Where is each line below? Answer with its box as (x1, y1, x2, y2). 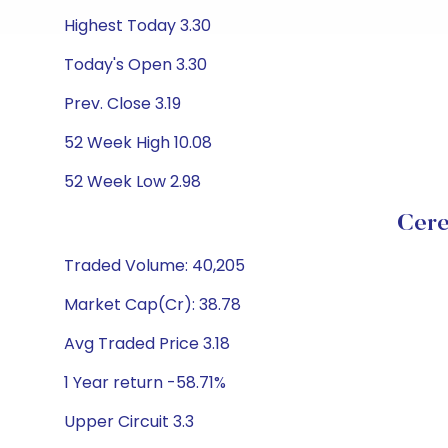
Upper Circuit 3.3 (64, 410, 194, 433)
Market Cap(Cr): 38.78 (64, 293, 241, 316)
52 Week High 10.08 (64, 131, 212, 154)
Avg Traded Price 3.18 (64, 332, 230, 355)
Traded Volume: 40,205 (64, 254, 245, 277)
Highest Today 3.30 (64, 14, 211, 37)
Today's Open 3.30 (64, 53, 207, 76)
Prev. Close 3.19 (64, 92, 181, 115)
